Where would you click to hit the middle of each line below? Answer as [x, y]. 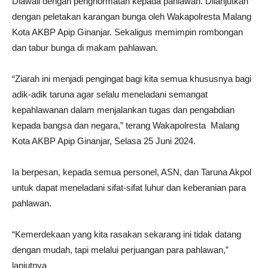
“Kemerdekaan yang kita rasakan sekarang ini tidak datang [127, 234]
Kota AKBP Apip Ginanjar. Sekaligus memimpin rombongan [127, 32]
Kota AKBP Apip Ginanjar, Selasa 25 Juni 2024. [104, 141]
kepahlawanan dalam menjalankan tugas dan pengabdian [123, 109]
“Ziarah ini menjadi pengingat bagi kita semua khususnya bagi [132, 78]
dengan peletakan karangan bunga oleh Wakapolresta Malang [132, 16]
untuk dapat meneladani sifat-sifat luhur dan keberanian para [129, 187]
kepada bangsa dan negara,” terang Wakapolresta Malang [126, 125]
